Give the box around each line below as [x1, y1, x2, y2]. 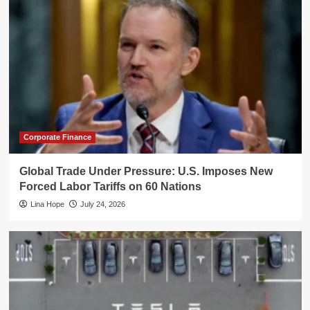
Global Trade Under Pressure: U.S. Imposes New [19, 165, 273, 177]
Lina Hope [30, 199, 64, 208]
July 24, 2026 [80, 199, 125, 208]
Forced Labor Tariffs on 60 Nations [19, 180, 201, 192]
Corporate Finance [23, 132, 91, 141]
